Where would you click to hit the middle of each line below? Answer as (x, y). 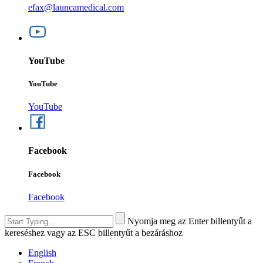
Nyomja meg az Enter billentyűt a (190, 221)
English (42, 252)
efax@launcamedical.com (76, 7)
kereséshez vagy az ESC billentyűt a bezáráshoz (94, 232)
